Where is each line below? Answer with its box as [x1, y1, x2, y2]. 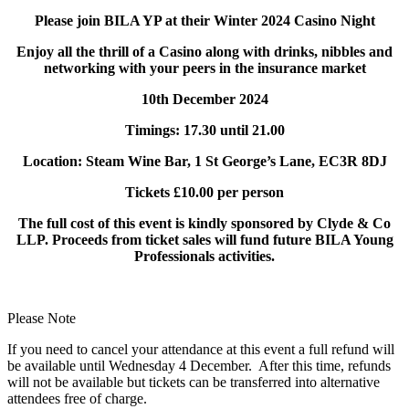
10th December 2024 [141, 91, 268, 108]
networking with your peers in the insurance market [43, 60, 366, 77]
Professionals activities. [134, 248, 275, 265]
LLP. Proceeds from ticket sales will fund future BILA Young [16, 232, 393, 248]
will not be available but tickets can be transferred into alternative [7, 374, 380, 391]
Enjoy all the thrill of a [16, 44, 159, 60]
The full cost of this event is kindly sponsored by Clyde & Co [18, 215, 391, 232]
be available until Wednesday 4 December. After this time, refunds [7, 358, 391, 374]
